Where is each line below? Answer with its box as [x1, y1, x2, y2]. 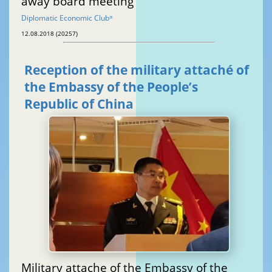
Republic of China [24, 95, 134, 113]
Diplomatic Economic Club [21, 13, 109, 24]
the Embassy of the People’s [24, 78, 198, 96]
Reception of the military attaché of [24, 61, 249, 79]
